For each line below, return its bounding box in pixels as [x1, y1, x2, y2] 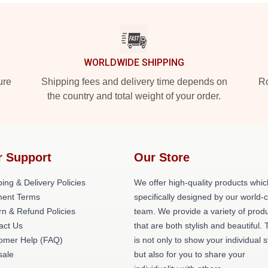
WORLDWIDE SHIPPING [84, 57, 184, 68]
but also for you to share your [134, 249, 245, 259]
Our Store [134, 151, 190, 164]
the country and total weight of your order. [47, 91, 221, 101]
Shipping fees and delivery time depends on [41, 77, 227, 87]
